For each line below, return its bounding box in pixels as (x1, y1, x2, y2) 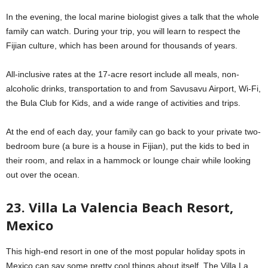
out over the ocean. (6, 169, 80, 179)
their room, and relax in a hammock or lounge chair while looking (6, 155, 251, 165)
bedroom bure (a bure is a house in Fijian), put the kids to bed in (6, 141, 249, 151)
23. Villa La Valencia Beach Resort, (6, 197, 233, 216)
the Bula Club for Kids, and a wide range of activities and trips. (6, 98, 240, 108)
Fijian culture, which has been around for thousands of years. (6, 40, 237, 50)
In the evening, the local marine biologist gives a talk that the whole (6, 11, 259, 22)
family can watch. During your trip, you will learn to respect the (6, 26, 240, 36)
